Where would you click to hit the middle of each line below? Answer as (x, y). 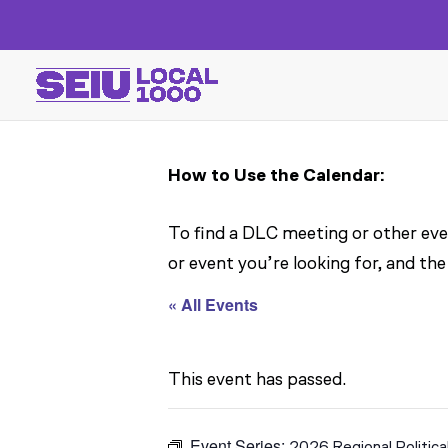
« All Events (213, 304)
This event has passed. (257, 379)
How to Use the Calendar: (276, 175)
